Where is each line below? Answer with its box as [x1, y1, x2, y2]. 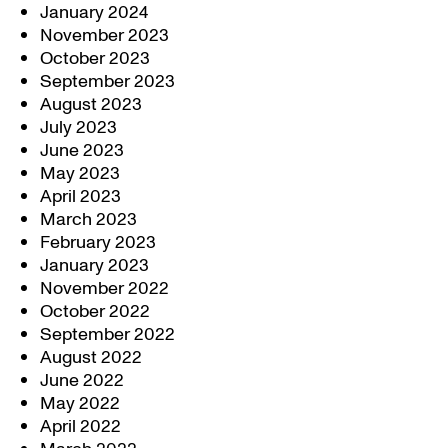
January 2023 [40, 253, 149, 278]
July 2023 [40, 115, 117, 140]
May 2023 [40, 161, 120, 186]
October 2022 [40, 299, 150, 324]
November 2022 [40, 276, 169, 301]
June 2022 [40, 368, 124, 393]
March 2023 [40, 207, 137, 232]
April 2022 [40, 414, 121, 439]
